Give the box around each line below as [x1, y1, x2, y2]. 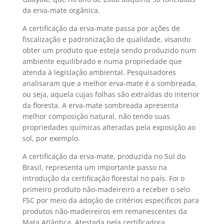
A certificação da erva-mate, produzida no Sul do [22, 151, 185, 161]
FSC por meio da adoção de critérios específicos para [22, 195, 199, 205]
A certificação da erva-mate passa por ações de [22, 23, 180, 33]
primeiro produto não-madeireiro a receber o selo [22, 184, 190, 194]
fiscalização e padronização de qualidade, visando [22, 34, 190, 44]
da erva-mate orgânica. [22, 5, 100, 15]
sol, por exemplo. [22, 133, 80, 143]
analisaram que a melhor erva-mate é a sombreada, [22, 78, 197, 88]
